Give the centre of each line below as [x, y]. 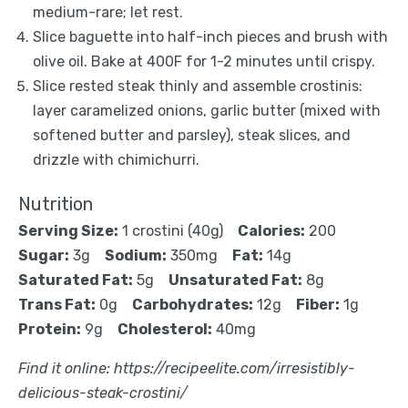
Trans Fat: [57, 305]
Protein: [50, 329]
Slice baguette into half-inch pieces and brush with [210, 37]
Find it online [62, 368]
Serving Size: [68, 231]
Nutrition [56, 204]
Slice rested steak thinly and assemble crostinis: [198, 86]
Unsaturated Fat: [235, 280]
